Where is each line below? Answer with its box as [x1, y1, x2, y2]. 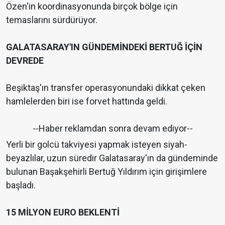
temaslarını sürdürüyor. [6, 15, 97, 26]
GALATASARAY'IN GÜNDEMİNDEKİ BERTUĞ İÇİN [6, 42, 202, 53]
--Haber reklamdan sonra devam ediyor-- [32, 123, 193, 134]
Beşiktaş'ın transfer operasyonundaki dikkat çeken [6, 82, 205, 93]
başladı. [6, 180, 36, 191]
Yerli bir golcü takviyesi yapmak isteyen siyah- [6, 139, 187, 150]
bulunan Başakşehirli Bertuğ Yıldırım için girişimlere [6, 166, 207, 177]
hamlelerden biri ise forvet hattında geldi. [6, 96, 167, 107]
